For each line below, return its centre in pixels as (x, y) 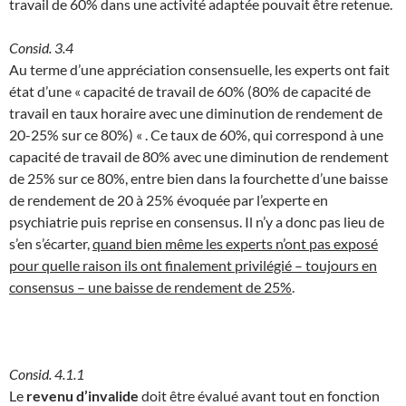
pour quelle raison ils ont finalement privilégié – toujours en (193, 265)
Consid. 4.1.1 (47, 373)
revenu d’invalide (82, 395)
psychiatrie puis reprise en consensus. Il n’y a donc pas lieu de (197, 221)
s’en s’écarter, (51, 243)
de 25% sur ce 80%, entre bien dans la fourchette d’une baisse (198, 178)
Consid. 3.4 (41, 47)
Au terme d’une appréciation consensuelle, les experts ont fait (199, 69)
